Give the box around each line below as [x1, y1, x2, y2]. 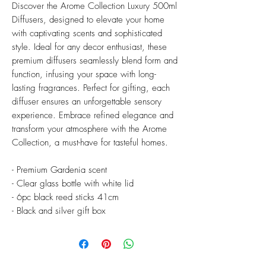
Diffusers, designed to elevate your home [12, 14, 164, 26]
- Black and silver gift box [12, 205, 106, 217]
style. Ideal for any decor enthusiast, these [12, 41, 167, 53]
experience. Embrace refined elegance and [12, 109, 173, 122]
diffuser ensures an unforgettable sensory [12, 96, 161, 108]
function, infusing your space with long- [12, 68, 156, 81]
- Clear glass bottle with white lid [12, 178, 134, 190]
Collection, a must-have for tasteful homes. [12, 137, 168, 149]
